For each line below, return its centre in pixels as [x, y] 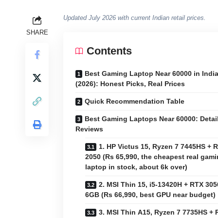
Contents [109, 51]
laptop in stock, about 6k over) [136, 167]
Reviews [89, 129]
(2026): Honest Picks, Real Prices [130, 83]
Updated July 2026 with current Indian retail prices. [135, 18]
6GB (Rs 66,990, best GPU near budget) [150, 194]
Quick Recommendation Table [135, 101]
